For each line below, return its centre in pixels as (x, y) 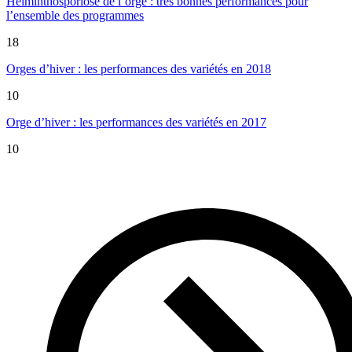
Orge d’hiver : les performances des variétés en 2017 (136, 123)
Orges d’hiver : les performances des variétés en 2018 (139, 69)
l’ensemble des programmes (75, 16)
